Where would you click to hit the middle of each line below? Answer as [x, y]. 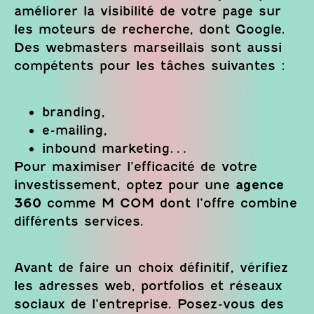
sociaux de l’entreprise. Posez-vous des [149, 304]
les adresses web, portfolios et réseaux [148, 286]
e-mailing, [75, 130]
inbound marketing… [114, 148]
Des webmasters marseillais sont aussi [148, 47]
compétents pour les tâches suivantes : [150, 66]
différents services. [79, 221]
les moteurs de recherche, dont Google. [150, 29]
